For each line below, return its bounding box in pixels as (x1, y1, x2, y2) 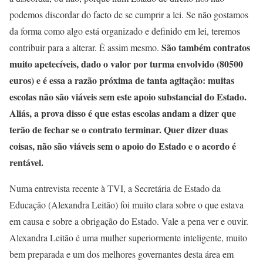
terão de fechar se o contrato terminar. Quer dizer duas (9, 122, 228, 136)
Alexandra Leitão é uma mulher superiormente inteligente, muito (9, 231, 247, 244)
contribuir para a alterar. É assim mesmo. (9, 41, 161, 53)
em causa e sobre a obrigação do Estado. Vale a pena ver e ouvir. (9, 214, 248, 227)
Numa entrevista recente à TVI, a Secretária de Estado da (9, 181, 221, 194)
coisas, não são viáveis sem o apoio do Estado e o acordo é (9, 139, 236, 153)
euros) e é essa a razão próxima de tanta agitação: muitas (9, 73, 234, 87)
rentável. (9, 155, 43, 169)
